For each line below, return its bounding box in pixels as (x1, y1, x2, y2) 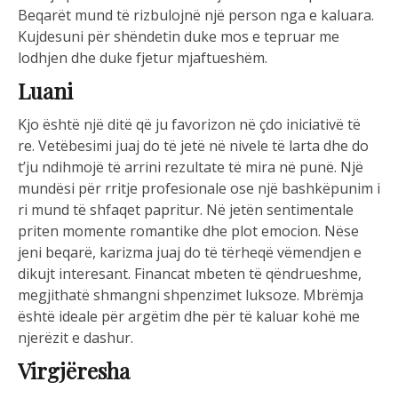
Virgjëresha (18, 356, 130, 386)
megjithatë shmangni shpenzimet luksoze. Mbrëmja (18, 285, 363, 306)
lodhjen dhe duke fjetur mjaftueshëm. (18, 48, 267, 68)
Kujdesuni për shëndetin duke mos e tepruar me (18, 27, 339, 47)
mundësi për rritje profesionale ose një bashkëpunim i (18, 179, 380, 199)
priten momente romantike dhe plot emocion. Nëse (18, 221, 359, 242)
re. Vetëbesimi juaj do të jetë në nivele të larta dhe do (18, 136, 369, 156)
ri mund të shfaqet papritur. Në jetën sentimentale (18, 200, 354, 220)
